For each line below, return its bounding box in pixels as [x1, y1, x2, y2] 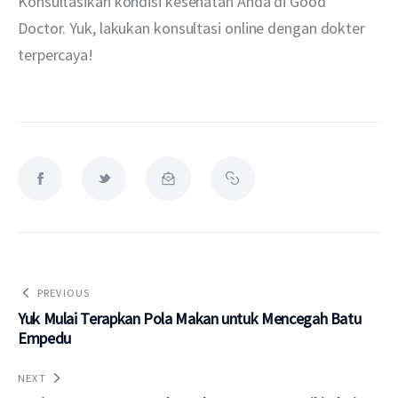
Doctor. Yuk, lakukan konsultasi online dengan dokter [18, 17, 369, 38]
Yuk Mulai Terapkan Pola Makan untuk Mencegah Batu [18, 307, 362, 329]
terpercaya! [18, 44, 93, 65]
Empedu [18, 327, 71, 348]
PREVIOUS [36, 285, 91, 299]
